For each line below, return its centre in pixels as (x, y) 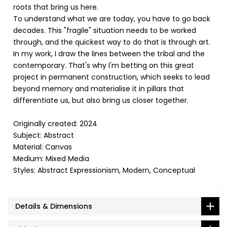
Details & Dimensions (54, 206)
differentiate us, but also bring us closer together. (101, 101)
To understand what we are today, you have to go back (112, 19)
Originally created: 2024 (55, 124)
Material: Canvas (43, 147)
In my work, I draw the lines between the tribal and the (109, 54)
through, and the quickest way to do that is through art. (112, 42)
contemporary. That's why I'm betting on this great (104, 66)
